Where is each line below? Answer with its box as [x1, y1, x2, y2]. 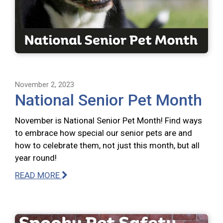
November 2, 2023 [15, 80, 74, 90]
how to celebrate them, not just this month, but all [15, 140, 200, 151]
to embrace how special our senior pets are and [15, 128, 192, 138]
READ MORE [15, 170, 62, 181]
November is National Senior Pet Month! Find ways [15, 115, 202, 126]
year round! [15, 153, 57, 163]
